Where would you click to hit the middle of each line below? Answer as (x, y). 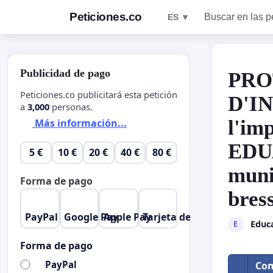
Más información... (80, 123)
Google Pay (91, 217)
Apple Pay (127, 217)
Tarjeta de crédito (185, 217)
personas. (71, 106)
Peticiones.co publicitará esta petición (99, 94)
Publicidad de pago (65, 73)
